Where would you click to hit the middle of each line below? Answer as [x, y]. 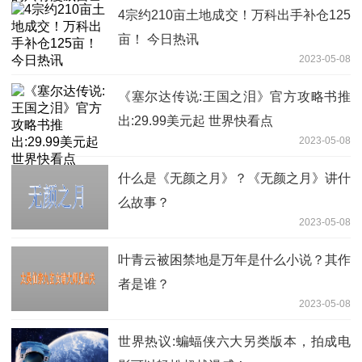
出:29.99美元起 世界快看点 [196, 121]
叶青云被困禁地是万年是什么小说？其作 [234, 260]
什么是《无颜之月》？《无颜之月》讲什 [234, 179]
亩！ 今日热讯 [158, 40]
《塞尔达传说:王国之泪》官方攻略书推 [234, 97]
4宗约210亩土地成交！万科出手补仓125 [234, 15]
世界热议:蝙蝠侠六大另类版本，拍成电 [234, 342]
